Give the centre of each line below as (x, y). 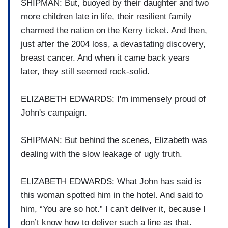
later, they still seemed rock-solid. (85, 71)
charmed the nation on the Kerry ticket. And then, (114, 30)
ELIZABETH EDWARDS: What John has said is (111, 181)
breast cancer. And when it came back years (105, 58)
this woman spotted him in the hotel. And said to (112, 195)
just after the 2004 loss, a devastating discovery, (113, 44)
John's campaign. (54, 112)
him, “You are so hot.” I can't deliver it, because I (113, 209)
